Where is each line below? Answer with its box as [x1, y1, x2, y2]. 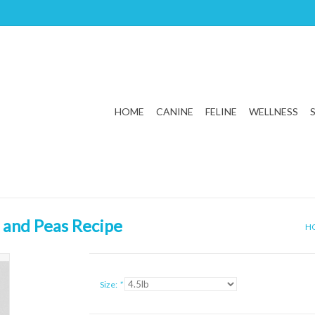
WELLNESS [249, 105, 298, 117]
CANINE [156, 105, 193, 117]
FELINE [205, 105, 237, 117]
